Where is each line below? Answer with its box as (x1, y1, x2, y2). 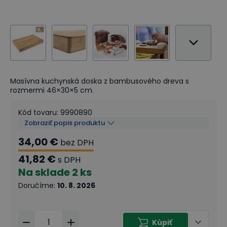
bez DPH (60, 136, 94, 148)
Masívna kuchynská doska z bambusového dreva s (10, 75, 189, 86)
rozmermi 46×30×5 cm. (10, 85, 94, 95)
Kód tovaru (18, 107, 57, 118)
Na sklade (18, 165, 70, 179)
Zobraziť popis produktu (24, 118, 105, 128)
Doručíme (18, 180, 54, 191)
